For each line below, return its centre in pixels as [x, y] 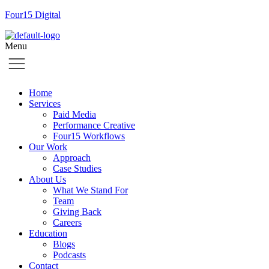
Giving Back [77, 212]
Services [45, 104]
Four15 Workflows [89, 136]
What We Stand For [90, 190]
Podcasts [69, 255]
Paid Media [74, 114]
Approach [72, 158]
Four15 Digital [33, 15]
